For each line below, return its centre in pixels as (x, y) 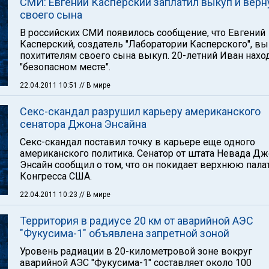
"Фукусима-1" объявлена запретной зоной (125, 233)
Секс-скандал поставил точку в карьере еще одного (138, 142)
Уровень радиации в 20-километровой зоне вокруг (136, 251)
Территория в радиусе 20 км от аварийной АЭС (137, 221)
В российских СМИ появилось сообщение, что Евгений (143, 33)
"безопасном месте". (65, 67)
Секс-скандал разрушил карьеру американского (140, 111)
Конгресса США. (56, 176)
